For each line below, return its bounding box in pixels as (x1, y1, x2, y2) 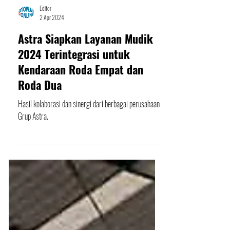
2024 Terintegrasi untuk (18, 70, 130, 87)
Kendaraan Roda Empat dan (18, 86, 143, 102)
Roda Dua (18, 101, 62, 118)
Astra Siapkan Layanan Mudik (18, 55, 153, 71)
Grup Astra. (18, 135, 48, 147)
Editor (40, 28, 51, 37)
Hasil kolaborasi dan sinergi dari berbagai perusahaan (18, 122, 160, 135)
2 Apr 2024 (40, 37, 64, 46)
